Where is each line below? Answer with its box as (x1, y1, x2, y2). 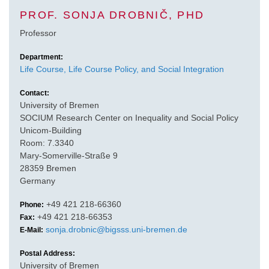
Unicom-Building (20, 125, 82, 135)
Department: (20, 52, 63, 61)
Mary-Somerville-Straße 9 (20, 150, 118, 160)
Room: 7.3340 (20, 138, 74, 148)
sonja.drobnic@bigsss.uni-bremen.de (46, 224, 187, 234)
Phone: (20, 200, 44, 209)
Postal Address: (20, 249, 75, 258)
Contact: (20, 88, 49, 97)
